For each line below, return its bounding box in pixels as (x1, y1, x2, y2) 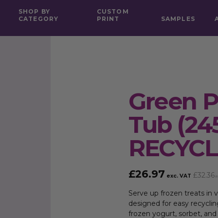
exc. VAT (165, 173, 191, 179)
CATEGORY (18, 15, 59, 22)
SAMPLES (161, 15, 195, 22)
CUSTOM (96, 8, 129, 15)
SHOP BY (18, 8, 51, 15)
